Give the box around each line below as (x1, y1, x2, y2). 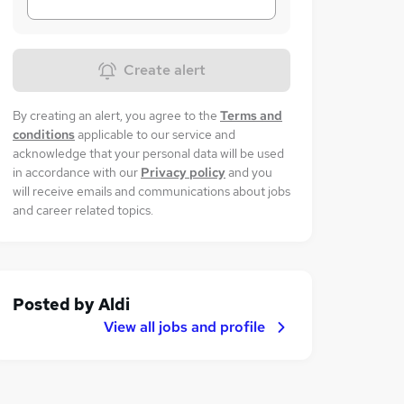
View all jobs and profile (104, 317, 265, 336)
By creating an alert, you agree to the (13, 107, 217, 124)
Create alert (123, 60, 206, 79)
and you (228, 164, 272, 180)
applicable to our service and (78, 126, 235, 142)
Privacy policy (141, 164, 225, 180)
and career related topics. (13, 202, 153, 218)
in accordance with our (13, 164, 138, 180)
